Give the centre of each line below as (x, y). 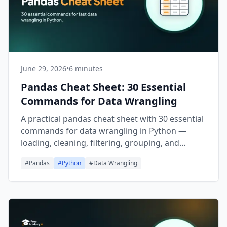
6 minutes (86, 69)
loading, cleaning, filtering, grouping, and (100, 143)
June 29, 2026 (44, 69)
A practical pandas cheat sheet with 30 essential (112, 119)
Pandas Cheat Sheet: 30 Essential (103, 87)
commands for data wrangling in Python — (104, 131)
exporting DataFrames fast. (73, 155)
